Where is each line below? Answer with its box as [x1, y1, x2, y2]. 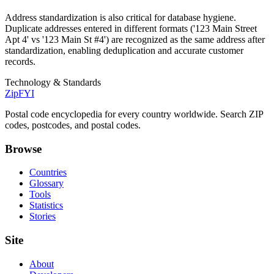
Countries [29, 167, 67, 178]
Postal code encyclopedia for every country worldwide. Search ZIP [5, 108, 263, 119]
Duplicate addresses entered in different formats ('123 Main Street [5, 23, 257, 34]
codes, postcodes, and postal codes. [5, 119, 141, 130]
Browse [5, 142, 42, 155]
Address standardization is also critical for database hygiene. [5, 12, 236, 23]
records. [5, 56, 35, 67]
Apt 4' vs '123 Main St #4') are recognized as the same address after [5, 34, 265, 45]
